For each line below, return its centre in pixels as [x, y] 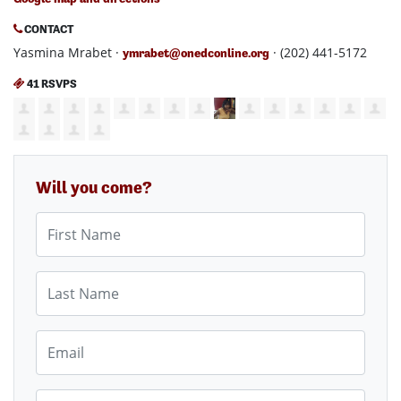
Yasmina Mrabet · [68, 52]
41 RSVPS [51, 83]
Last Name [67, 280]
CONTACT [48, 29]
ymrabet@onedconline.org [196, 52]
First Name [68, 221]
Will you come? [94, 188]
